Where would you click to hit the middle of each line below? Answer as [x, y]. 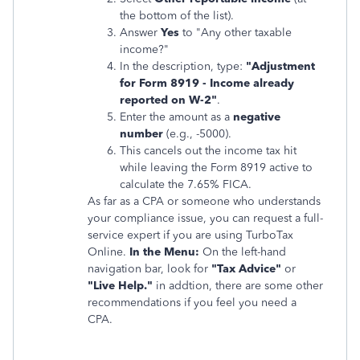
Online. [108, 252]
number [141, 134]
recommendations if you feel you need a [192, 303]
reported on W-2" [168, 100]
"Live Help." [122, 286]
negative [257, 117]
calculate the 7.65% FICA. [186, 184]
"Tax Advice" [246, 269]
